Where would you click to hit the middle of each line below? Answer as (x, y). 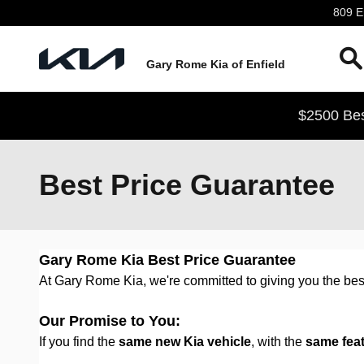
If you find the (79, 342)
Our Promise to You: (110, 321)
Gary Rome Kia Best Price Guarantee (167, 260)
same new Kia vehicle (185, 342)
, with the (278, 342)
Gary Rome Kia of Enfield (216, 65)
